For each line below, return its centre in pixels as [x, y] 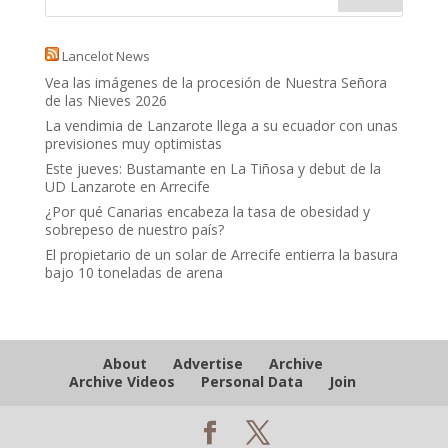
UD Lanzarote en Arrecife [127, 187]
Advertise [207, 364]
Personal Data [252, 382]
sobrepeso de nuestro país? [134, 230]
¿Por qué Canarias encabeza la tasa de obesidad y [207, 212]
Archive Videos [122, 382]
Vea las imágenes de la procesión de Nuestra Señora [215, 83]
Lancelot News [105, 56]
